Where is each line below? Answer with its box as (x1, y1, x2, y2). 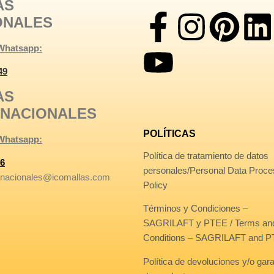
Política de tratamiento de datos (143, 150, 268, 161)
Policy (143, 179, 168, 190)
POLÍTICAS (143, 128, 196, 139)
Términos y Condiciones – (143, 203, 248, 214)
